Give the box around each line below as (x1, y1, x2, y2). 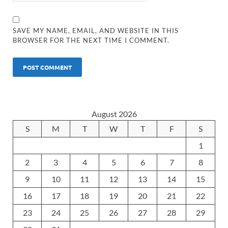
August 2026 (91, 108, 137, 119)
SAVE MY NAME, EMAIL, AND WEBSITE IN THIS (13, 26, 179, 35)
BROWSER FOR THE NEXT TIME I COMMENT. (13, 36, 170, 44)
